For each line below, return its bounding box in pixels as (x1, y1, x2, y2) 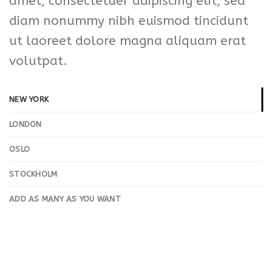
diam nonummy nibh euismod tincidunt (9, 13, 248, 28)
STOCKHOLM (9, 169, 58, 179)
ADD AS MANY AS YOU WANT (9, 194, 121, 204)
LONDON (9, 120, 42, 129)
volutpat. (9, 53, 67, 68)
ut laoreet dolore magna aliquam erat (9, 33, 246, 48)
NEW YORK (9, 95, 49, 104)
